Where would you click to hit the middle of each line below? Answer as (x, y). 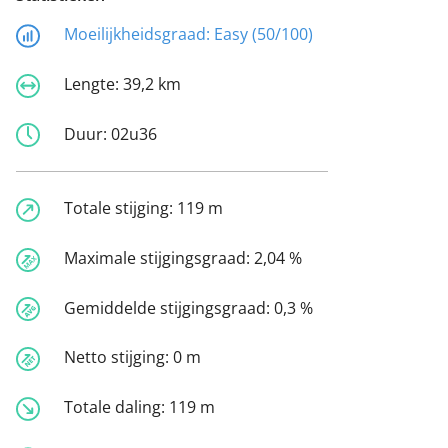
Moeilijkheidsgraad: (139, 34)
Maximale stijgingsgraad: (159, 257)
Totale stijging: (120, 208)
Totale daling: (116, 407)
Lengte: (93, 83)
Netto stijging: (118, 357)
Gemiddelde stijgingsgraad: (169, 307)
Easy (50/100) (263, 34)
